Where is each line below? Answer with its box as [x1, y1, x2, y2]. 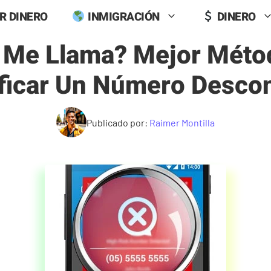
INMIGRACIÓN [85, 8, 160, 25]
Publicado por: [87, 116, 149, 128]
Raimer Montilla [149, 116, 215, 128]
